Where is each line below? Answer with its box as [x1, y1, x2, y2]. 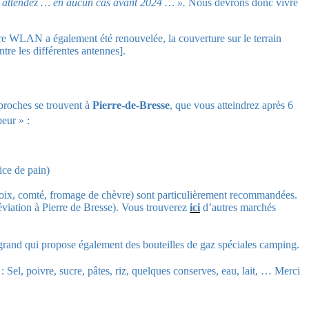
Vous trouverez [121, 201, 190, 214]
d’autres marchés [203, 201, 276, 214]
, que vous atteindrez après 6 [170, 99, 293, 112]
